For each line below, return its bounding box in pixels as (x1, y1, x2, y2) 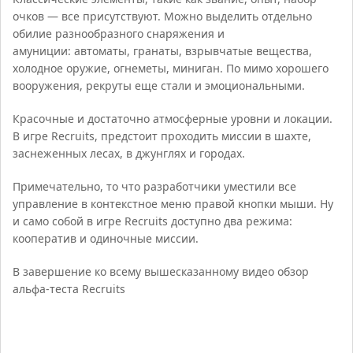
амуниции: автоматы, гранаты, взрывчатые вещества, (13, 43, 313, 58)
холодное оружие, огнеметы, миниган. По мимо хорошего (13, 60, 329, 76)
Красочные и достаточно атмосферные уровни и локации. (13, 110, 333, 126)
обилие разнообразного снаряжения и (13, 25, 225, 41)
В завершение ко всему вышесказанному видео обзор (13, 263, 310, 279)
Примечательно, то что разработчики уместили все (13, 178, 297, 194)
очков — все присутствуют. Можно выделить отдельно (13, 8, 313, 24)
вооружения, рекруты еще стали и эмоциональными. (13, 77, 306, 93)
